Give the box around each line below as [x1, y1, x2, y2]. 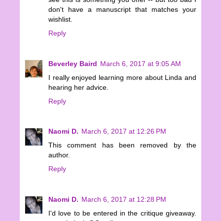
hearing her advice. [48, 83, 109, 91]
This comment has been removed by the [48, 141, 196, 149]
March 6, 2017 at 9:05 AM [100, 59, 181, 68]
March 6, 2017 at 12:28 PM [81, 195, 166, 204]
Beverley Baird [48, 59, 97, 68]
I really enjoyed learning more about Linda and [48, 73, 196, 81]
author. [48, 151, 70, 159]
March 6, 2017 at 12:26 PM [81, 127, 166, 136]
